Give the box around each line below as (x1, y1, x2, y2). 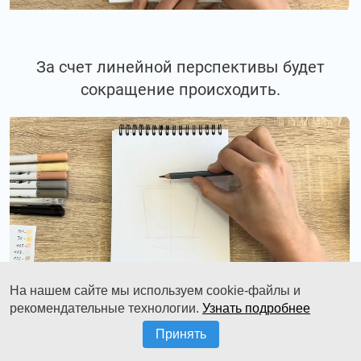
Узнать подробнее (202, 301, 310, 315)
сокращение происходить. (81, 79, 280, 99)
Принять (155, 327, 206, 341)
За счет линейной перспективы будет (36, 56, 325, 77)
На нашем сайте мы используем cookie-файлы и (10, 284, 301, 297)
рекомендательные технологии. (10, 301, 202, 315)
